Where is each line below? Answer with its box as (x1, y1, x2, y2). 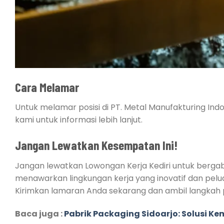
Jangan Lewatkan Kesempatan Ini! (15, 137, 177, 153)
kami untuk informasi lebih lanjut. (15, 114, 142, 126)
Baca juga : (15, 207, 64, 219)
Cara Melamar (15, 78, 79, 94)
